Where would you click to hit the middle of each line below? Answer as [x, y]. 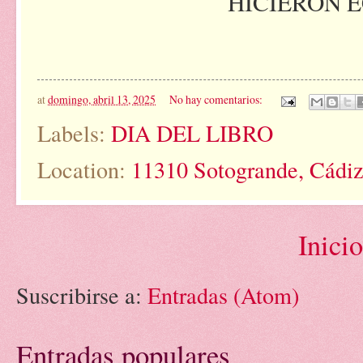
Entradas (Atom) [223, 295]
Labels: [74, 132]
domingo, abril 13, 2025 [102, 100]
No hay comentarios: [217, 100]
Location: [84, 169]
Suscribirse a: [82, 295]
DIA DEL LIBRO [192, 132]
